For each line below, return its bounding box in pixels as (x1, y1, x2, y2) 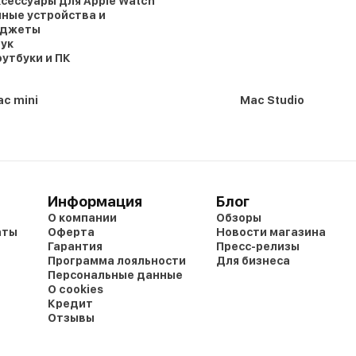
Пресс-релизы (216, 239, 300, 253)
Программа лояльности (48, 253, 186, 267)
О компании (48, 211, 117, 224)
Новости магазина (216, 225, 326, 238)
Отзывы (48, 311, 95, 324)
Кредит (48, 296, 93, 310)
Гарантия (48, 239, 103, 253)
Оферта (48, 225, 95, 238)
